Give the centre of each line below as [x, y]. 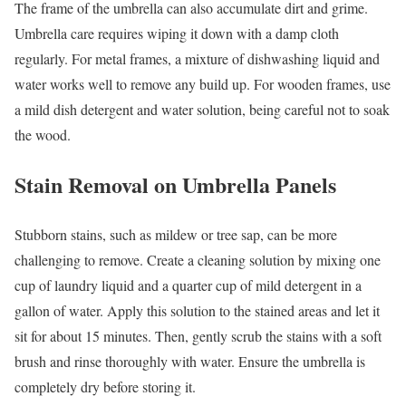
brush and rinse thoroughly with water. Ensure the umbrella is [190, 361]
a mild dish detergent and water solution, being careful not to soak [202, 110]
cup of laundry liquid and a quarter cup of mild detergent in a [188, 285]
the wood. [43, 135]
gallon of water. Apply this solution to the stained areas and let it [197, 310]
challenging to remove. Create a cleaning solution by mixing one [198, 259]
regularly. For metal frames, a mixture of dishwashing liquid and [197, 59]
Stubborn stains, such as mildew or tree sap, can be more [176, 234]
